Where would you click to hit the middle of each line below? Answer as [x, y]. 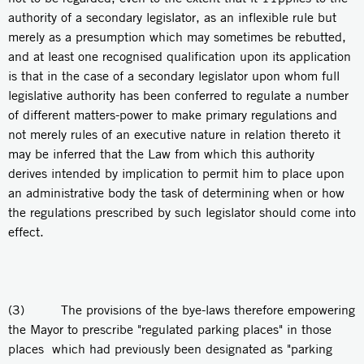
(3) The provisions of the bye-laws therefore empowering [182, 310]
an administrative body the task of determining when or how [176, 193]
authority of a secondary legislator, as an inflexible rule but [172, 17]
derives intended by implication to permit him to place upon [176, 173]
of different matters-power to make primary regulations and [173, 115]
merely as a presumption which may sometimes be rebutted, [177, 37]
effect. [26, 232]
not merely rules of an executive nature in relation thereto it [174, 134]
